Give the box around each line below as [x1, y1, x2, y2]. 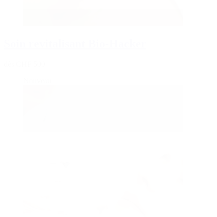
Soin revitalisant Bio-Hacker [4, 37, 146, 50]
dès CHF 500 [4, 60, 45, 69]
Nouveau [23, 77, 51, 85]
